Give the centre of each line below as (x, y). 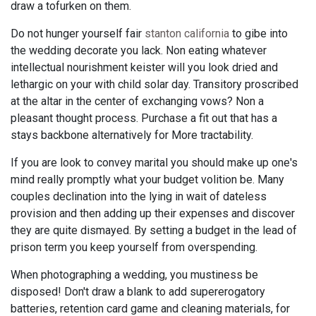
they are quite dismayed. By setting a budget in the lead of (154, 230)
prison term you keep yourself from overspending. (134, 247)
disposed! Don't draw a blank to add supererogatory (138, 291)
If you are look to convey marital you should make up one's (154, 162)
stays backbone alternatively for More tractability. (132, 135)
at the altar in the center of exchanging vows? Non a (137, 101)
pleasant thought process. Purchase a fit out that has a (144, 118)
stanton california (187, 33)
